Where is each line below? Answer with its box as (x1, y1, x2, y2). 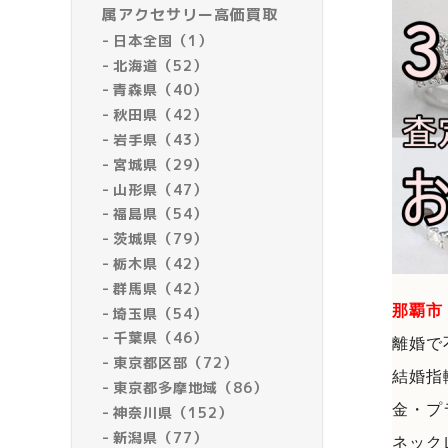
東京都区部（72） (113, 353, 239, 373)
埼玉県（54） (113, 303, 209, 323)
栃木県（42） (113, 253, 209, 273)
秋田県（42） (113, 105, 209, 125)
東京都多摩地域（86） (113, 377, 269, 397)
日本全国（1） (113, 30, 214, 50)
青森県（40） (113, 80, 209, 100)
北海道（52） (113, 55, 209, 75)
